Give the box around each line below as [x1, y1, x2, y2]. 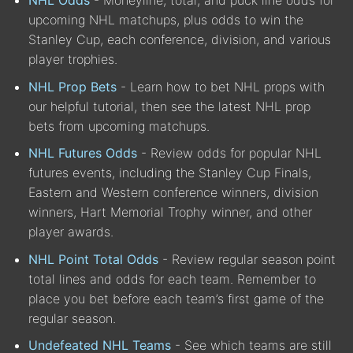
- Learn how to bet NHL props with [117, 78, 325, 95]
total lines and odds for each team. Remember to [28, 270, 316, 287]
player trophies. [28, 50, 117, 67]
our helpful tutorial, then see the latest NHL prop [28, 98, 310, 114]
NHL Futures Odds [28, 145, 137, 162]
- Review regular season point [158, 251, 336, 267]
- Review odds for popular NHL [137, 145, 321, 162]
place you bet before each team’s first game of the [28, 290, 324, 307]
